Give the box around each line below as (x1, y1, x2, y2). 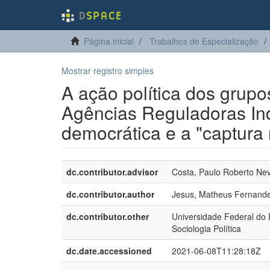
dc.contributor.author (66, 188, 154, 200)
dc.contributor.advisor (66, 166, 158, 178)
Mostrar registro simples (61, 64, 154, 77)
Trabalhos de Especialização (149, 35, 259, 47)
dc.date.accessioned (66, 245, 152, 257)
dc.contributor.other (66, 210, 149, 222)
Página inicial (84, 35, 134, 47)
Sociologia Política (172, 222, 241, 234)
